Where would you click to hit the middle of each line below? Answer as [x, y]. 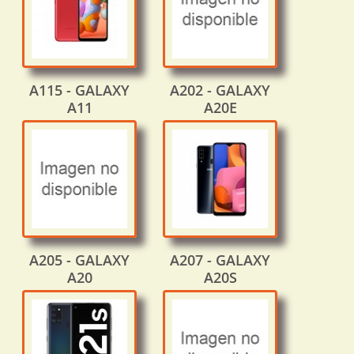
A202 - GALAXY [220, 90]
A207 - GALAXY [220, 260]
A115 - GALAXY [79, 90]
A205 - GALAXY [79, 260]
